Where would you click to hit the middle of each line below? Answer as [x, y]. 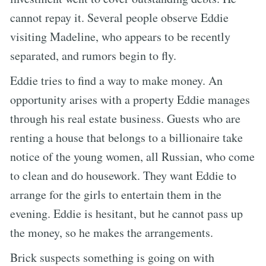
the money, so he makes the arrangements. [112, 232]
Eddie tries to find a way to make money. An [116, 80]
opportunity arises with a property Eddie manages [130, 99]
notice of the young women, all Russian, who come [132, 156]
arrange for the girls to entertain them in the [116, 194]
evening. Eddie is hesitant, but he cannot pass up [126, 213]
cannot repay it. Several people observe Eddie [119, 17]
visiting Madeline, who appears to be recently [120, 36]
